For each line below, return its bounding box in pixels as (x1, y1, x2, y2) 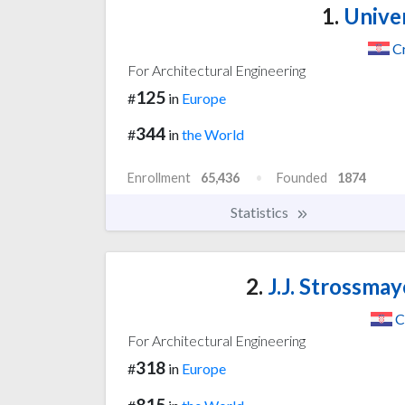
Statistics (231, 203, 291, 221)
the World (182, 126, 244, 144)
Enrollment (127, 170, 191, 186)
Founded (277, 170, 327, 186)
